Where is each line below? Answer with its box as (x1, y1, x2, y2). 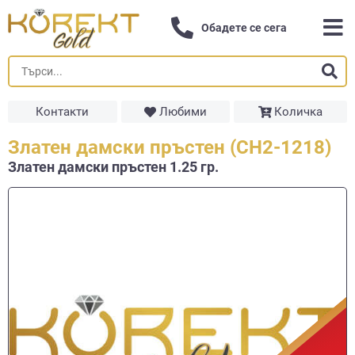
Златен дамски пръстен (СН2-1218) (8, 136, 331, 158)
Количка (274, 105, 323, 119)
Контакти (36, 105, 90, 119)
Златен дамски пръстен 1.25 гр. (8, 158, 219, 175)
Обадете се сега (201, 21, 288, 34)
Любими (158, 105, 207, 119)
